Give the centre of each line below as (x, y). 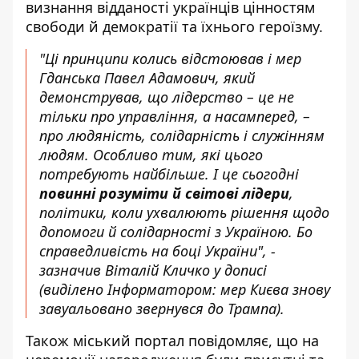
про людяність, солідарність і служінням (182, 135)
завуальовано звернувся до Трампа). (162, 309)
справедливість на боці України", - (157, 251)
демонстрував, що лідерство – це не (167, 97)
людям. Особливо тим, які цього (151, 155)
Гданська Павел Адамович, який (147, 78)
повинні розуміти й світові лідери (164, 193)
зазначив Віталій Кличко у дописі (153, 270)
